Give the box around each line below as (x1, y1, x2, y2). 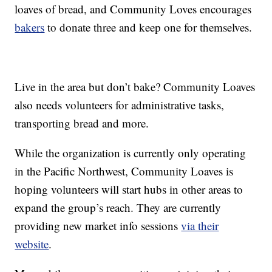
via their (181, 218, 219, 234)
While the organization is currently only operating (15, 145, 246, 161)
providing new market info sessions (15, 218, 182, 234)
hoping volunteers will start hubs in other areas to (15, 182, 243, 197)
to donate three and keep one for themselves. (44, 19, 253, 35)
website (15, 236, 49, 252)
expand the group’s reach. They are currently (15, 200, 222, 216)
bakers (15, 19, 45, 35)
